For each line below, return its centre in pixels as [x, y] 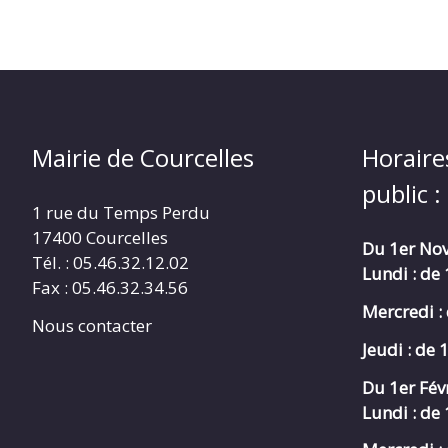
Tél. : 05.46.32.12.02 [110, 263]
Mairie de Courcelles [143, 158]
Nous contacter [92, 326]
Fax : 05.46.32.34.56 [110, 288]
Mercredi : [402, 312]
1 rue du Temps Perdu [121, 213]
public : [401, 194]
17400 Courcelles [100, 238]
